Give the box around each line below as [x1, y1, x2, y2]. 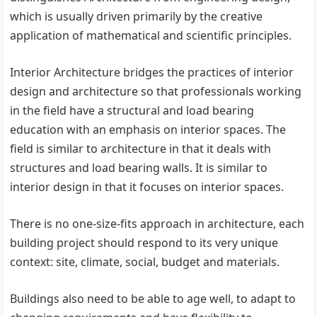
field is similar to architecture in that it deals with [10, 141, 272, 156]
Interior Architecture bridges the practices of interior [10, 64, 294, 80]
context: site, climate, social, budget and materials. [10, 254, 280, 270]
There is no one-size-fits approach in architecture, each [10, 216, 305, 231]
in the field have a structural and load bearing [10, 103, 255, 118]
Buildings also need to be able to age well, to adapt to [10, 291, 296, 306]
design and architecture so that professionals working [10, 83, 302, 99]
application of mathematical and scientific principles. [10, 28, 292, 43]
